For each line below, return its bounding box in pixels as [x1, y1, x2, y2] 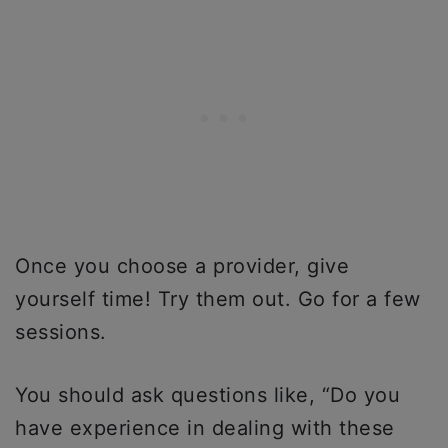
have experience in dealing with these [15, 416, 395, 440]
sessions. [15, 320, 107, 344]
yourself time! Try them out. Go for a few [15, 287, 421, 311]
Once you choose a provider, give [15, 254, 349, 278]
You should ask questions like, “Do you [15, 383, 400, 407]
